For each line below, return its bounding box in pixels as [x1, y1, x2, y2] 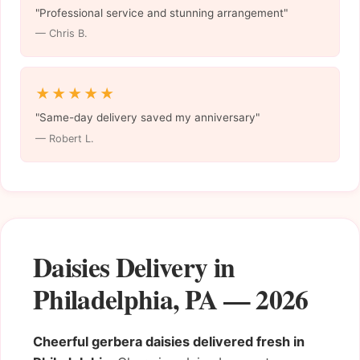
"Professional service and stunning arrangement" [35, 6, 288, 19]
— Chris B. [35, 27, 88, 40]
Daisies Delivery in [33, 246, 235, 286]
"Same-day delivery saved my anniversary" [35, 111, 260, 125]
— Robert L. [35, 133, 94, 145]
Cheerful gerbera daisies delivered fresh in [33, 333, 305, 350]
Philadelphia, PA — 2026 [33, 278, 309, 318]
